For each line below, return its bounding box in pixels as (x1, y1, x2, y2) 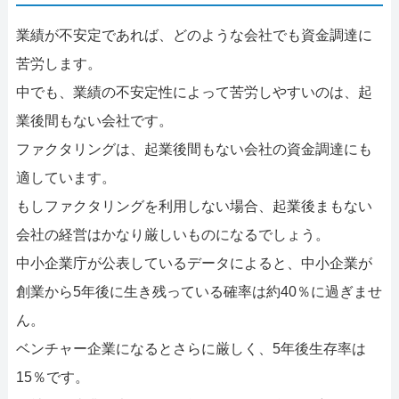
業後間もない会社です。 (15, 112, 173, 128)
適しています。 (15, 169, 116, 185)
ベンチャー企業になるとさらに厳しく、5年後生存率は (15, 340, 366, 356)
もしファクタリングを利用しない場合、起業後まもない (15, 198, 372, 214)
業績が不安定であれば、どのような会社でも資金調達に (15, 27, 372, 43)
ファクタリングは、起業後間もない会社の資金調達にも (15, 141, 372, 157)
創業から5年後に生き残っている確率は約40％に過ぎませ (15, 283, 382, 299)
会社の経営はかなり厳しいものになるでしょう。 (15, 226, 330, 242)
